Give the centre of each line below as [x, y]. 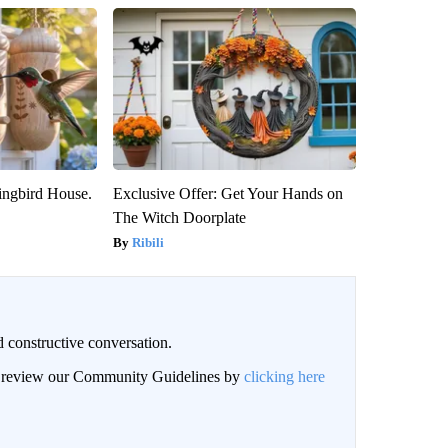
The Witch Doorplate [179, 217]
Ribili [147, 242]
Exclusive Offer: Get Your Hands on [227, 193]
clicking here [284, 376]
